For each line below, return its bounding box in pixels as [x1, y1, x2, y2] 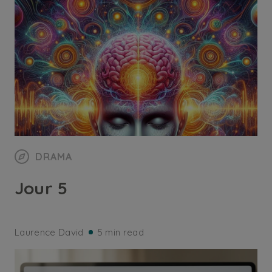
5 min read [97, 226, 144, 238]
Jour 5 [15, 177, 68, 199]
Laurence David [15, 226, 84, 238]
